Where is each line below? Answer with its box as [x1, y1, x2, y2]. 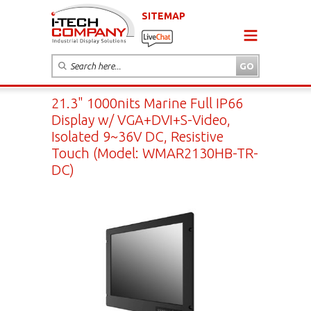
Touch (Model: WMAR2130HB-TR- [51, 144, 258, 161]
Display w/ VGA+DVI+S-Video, [51, 111, 230, 128]
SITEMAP [142, 10, 185, 22]
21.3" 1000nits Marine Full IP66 [51, 94, 243, 111]
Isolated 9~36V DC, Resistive [51, 128, 224, 144]
